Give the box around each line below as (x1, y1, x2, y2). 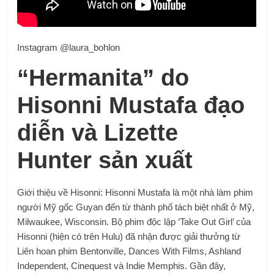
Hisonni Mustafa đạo (17, 92, 245, 118)
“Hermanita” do (17, 64, 190, 91)
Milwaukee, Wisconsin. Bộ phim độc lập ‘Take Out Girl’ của (17, 216, 251, 227)
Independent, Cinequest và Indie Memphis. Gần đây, (17, 260, 226, 271)
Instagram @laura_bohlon (17, 42, 120, 53)
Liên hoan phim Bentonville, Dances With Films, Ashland (17, 245, 242, 256)
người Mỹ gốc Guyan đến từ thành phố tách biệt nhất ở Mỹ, (17, 201, 255, 212)
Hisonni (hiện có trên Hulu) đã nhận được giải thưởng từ (17, 231, 241, 242)
